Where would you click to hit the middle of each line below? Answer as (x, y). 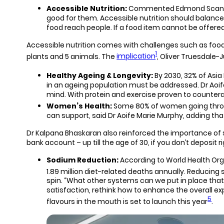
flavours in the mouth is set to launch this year (127, 201)
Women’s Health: (79, 106)
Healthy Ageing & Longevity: (100, 75)
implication (136, 56)
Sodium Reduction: (83, 160)
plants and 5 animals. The (72, 56)
